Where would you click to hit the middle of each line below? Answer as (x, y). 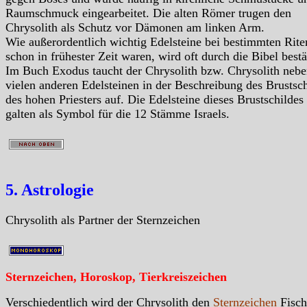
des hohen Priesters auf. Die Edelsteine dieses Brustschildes (155, 100)
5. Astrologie (50, 190)
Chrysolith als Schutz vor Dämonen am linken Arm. (135, 28)
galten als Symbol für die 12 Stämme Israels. (118, 114)
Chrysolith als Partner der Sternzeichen (103, 220)
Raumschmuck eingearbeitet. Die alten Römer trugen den (148, 13)
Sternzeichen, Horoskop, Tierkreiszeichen (116, 277)
